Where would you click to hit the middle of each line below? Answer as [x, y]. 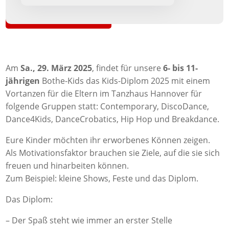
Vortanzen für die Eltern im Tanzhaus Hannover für [104, 93]
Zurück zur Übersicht [63, 20]
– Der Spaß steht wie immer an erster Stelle [89, 220]
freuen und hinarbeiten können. [67, 165]
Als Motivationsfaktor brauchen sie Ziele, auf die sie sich [113, 153]
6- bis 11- [180, 68]
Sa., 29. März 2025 [56, 68]
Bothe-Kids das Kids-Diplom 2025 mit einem [125, 81]
